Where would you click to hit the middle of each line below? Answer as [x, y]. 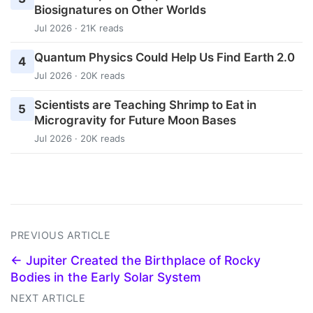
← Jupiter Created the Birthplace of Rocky [136, 260]
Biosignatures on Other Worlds [120, 9]
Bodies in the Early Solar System [106, 277]
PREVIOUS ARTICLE [60, 235]
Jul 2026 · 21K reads [79, 28]
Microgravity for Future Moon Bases [135, 121]
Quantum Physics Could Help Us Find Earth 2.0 [164, 57]
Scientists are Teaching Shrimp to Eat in [145, 105]
